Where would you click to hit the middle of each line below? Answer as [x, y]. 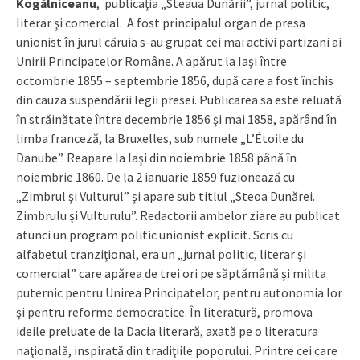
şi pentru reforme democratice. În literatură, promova [164, 311]
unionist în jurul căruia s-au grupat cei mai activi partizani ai [179, 41]
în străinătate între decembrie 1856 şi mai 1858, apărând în [176, 119]
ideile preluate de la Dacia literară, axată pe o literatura [167, 331]
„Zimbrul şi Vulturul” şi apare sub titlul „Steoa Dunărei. [166, 196]
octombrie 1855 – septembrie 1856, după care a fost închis [175, 80]
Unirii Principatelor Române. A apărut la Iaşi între [151, 61]
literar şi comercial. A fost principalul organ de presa [161, 22]
